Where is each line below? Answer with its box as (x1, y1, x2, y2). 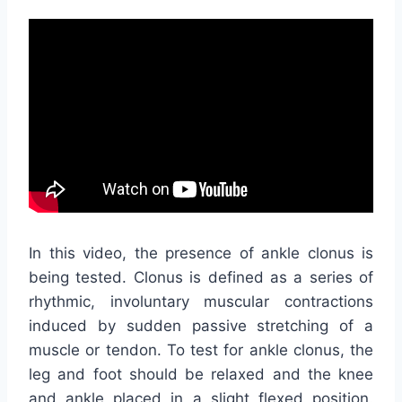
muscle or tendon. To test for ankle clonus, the (29, 341, 373, 360)
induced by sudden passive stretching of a (29, 317, 373, 336)
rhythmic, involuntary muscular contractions (29, 293, 373, 311)
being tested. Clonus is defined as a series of (29, 268, 373, 287)
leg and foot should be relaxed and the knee (29, 365, 373, 384)
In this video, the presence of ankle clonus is (29, 244, 373, 263)
